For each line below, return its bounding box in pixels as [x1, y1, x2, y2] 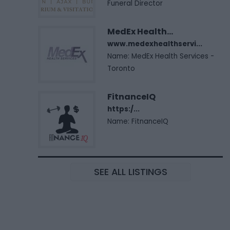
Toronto [107, 63, 135, 73]
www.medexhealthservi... [107, 39, 202, 49]
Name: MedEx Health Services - [107, 51, 214, 61]
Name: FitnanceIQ [107, 116, 168, 126]
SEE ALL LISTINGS [93, 165, 167, 178]
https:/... [107, 104, 140, 114]
